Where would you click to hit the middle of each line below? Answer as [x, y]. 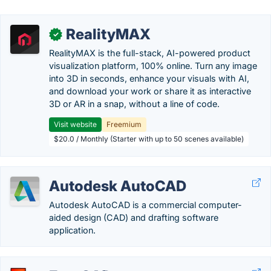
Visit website [75, 124]
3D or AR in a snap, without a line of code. [134, 104]
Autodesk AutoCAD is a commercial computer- [145, 205]
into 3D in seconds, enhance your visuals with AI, [149, 78]
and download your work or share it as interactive [150, 91]
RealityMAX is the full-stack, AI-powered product [150, 53]
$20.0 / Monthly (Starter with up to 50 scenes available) [149, 139]
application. [72, 230]
